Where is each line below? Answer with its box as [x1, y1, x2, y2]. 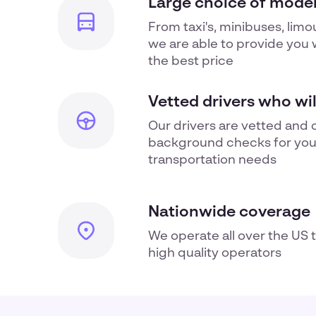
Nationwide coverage [148, 205, 310, 220]
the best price [148, 55, 233, 68]
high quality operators [148, 247, 281, 260]
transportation [148, 154, 236, 166]
